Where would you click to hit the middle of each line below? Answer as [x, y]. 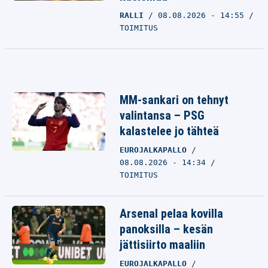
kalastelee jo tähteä [169, 131]
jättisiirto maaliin [162, 245]
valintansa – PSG [162, 115]
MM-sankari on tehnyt [174, 100]
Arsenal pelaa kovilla [171, 214]
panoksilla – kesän [166, 229]
